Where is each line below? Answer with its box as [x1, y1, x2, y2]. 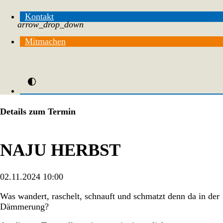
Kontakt [25, 11, 54, 21]
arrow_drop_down [17, 19, 84, 29]
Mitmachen [25, 36, 66, 46]
